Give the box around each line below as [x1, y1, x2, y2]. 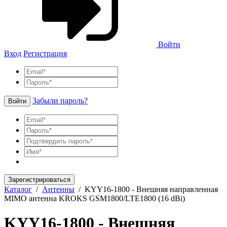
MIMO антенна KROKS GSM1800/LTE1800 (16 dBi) [4, 194, 185, 203]
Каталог [4, 184, 32, 194]
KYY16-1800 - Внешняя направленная [85, 184, 218, 194]
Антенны [42, 184, 74, 194]
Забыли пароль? [32, 96, 88, 105]
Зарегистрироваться [8, 175, 70, 183]
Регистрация [23, 49, 67, 58]
